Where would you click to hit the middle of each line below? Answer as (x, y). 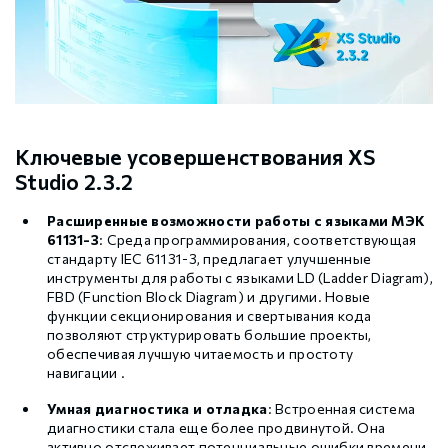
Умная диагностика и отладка (157, 409)
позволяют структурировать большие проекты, (209, 335)
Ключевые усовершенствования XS (195, 157)
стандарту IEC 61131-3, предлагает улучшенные (209, 259)
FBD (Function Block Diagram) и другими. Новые (209, 297)
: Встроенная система (341, 409)
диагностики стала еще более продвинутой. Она (216, 428)
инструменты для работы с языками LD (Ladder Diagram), (240, 278)
